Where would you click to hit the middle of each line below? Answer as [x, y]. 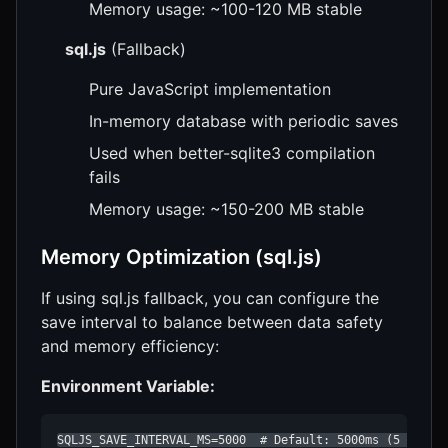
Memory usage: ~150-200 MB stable [226, 208]
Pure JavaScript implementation [210, 88]
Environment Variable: [128, 385]
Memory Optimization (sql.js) [181, 256]
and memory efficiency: [130, 345]
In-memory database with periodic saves [243, 120]
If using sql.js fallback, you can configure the [210, 297]
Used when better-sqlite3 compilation [232, 152]
